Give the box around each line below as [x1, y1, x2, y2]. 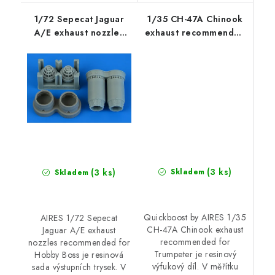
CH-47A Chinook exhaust [147, 223, 244, 236]
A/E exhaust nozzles [34, 26, 124, 39]
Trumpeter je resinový [153, 248, 236, 261]
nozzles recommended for [28, 236, 130, 249]
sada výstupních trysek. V [32, 261, 126, 274]
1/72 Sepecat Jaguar [34, 12, 124, 25]
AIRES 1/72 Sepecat [40, 212, 118, 225]
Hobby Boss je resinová [34, 249, 124, 261]
